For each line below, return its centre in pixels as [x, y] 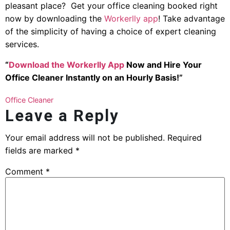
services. [22, 44]
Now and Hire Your [163, 64]
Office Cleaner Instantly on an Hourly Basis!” [94, 77]
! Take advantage [191, 19]
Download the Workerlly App [66, 64]
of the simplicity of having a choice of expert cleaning [111, 32]
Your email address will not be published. [85, 137]
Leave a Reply [62, 116]
